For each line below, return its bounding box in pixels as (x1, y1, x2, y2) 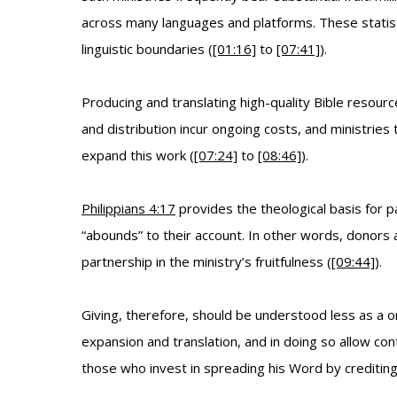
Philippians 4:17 (82, 199, 175, 217)
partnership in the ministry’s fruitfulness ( (82, 253, 331, 270)
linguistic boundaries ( (82, 40, 213, 58)
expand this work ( (82, 146, 194, 164)
